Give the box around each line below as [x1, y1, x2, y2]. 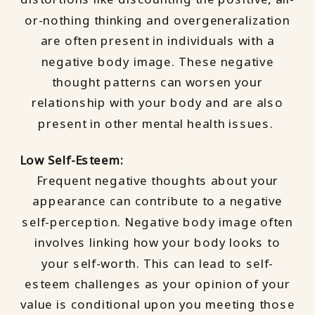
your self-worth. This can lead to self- [41, 255, 274, 272]
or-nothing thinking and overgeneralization [24, 11, 291, 29]
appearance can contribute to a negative [32, 193, 283, 210]
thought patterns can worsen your [52, 73, 263, 91]
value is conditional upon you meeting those [20, 296, 295, 314]
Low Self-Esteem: [20, 151, 124, 169]
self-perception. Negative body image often [22, 213, 293, 231]
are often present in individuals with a [40, 32, 275, 49]
